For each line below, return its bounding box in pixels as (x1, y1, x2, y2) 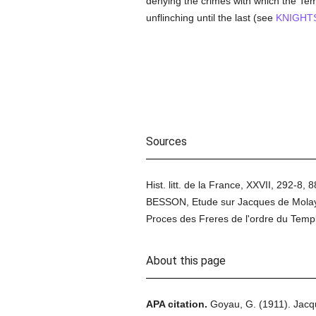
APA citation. (145, 298, 207, 310)
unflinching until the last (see (145, 12, 276, 23)
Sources (145, 135, 187, 148)
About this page (145, 254, 226, 267)
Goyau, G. (209, 298, 256, 310)
